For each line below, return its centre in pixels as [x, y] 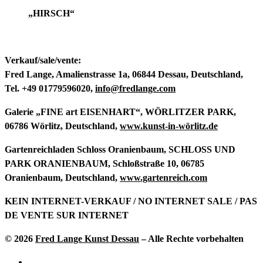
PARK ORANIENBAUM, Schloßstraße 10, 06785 [104, 163]
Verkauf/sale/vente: [43, 60]
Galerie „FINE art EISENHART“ [73, 112]
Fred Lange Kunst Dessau [87, 238]
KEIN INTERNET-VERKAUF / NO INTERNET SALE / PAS [131, 201]
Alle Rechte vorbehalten [196, 238]
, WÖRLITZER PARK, [188, 112]
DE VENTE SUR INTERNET [67, 215]
